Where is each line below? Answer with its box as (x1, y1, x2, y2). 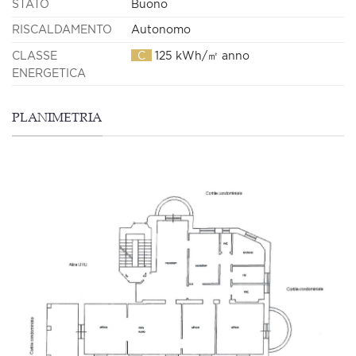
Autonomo (131, 23, 191, 36)
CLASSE (12, 48, 57, 61)
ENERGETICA (12, 66, 86, 79)
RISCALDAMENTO (12, 23, 112, 36)
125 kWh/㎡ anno (152, 48, 250, 61)
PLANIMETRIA (12, 113, 102, 126)
